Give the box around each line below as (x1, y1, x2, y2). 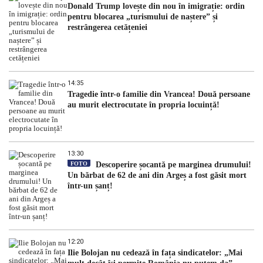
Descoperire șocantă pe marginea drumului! (93, 160, 251, 170)
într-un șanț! (68, 181, 115, 191)
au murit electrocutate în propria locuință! (68, 100, 222, 110)
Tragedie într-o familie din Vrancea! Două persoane (68, 90, 250, 99)
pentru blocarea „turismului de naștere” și (68, 12, 218, 22)
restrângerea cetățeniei (68, 23, 147, 32)
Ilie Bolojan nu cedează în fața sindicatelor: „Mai (68, 248, 242, 258)
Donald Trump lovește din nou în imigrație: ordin (68, 2, 245, 11)
